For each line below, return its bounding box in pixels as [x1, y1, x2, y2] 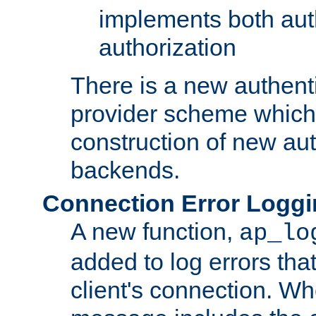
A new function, [71, 217, 239, 245]
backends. [71, 156, 180, 183]
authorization [99, 33, 236, 61]
